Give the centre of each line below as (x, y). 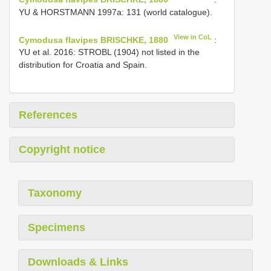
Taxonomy (55, 193)
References (48, 115)
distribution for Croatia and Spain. (83, 65)
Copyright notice (62, 150)
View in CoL (193, 37)
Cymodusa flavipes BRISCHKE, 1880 (93, 40)
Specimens (57, 228)
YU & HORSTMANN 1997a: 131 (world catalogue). (116, 12)
